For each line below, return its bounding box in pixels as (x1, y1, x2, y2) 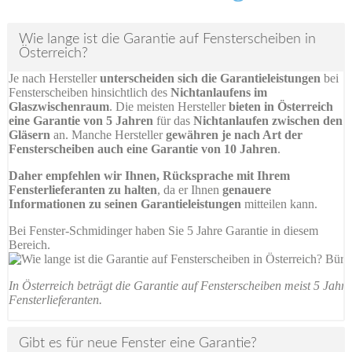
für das (153, 114, 193, 128)
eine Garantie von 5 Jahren (9, 114, 153, 128)
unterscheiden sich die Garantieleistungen (100, 71, 321, 86)
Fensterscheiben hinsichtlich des (9, 86, 170, 100)
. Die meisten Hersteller (109, 100, 229, 114)
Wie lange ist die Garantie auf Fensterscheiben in (19, 32, 316, 47)
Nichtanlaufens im (170, 86, 267, 100)
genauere (222, 183, 271, 197)
